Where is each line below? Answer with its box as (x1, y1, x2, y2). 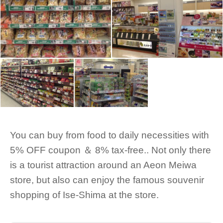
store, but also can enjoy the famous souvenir (10, 174, 204, 186)
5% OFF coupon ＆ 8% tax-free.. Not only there (10, 144, 211, 156)
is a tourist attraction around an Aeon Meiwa (10, 159, 197, 171)
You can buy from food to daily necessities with (10, 129, 209, 141)
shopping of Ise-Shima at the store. (10, 189, 159, 201)
